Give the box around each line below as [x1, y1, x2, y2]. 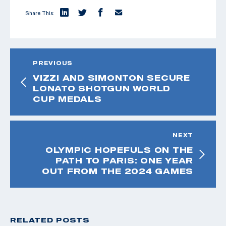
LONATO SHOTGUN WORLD [33, 83, 171, 93]
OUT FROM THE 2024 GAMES [41, 166, 193, 176]
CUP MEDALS [33, 94, 102, 103]
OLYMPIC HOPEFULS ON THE [45, 145, 193, 154]
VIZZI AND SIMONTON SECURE [33, 73, 190, 82]
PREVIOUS [33, 60, 73, 66]
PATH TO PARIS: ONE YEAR [55, 155, 193, 165]
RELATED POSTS [10, 215, 90, 224]
